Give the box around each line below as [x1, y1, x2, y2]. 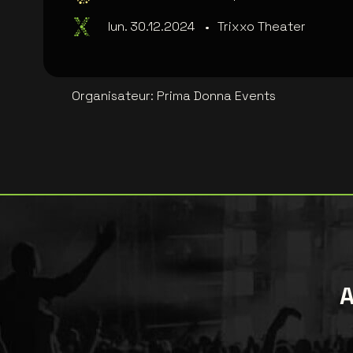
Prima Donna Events [157, 87, 276, 105]
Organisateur [72, 87, 150, 105]
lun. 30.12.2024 [108, 18, 195, 35]
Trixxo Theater [217, 18, 306, 35]
